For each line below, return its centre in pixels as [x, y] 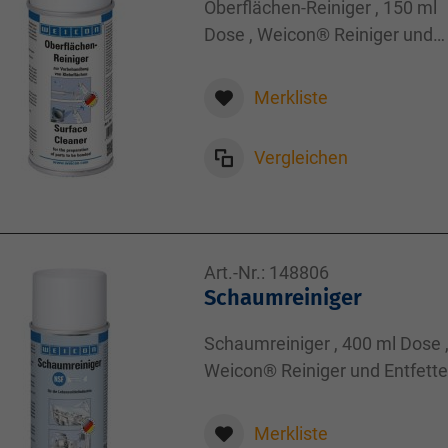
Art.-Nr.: [234, 272]
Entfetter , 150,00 [272, 61]
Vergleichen [301, 157]
